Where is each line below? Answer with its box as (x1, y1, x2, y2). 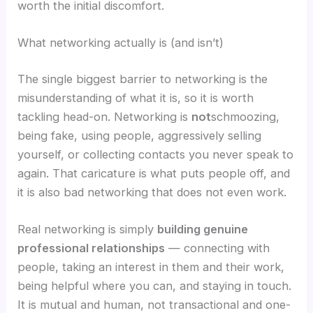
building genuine (157, 222, 249, 237)
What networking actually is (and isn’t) (17, 36, 224, 50)
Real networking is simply (17, 222, 158, 237)
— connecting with (165, 241, 270, 256)
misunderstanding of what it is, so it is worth (17, 90, 254, 105)
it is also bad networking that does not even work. (17, 184, 287, 199)
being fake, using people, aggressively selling (17, 128, 262, 143)
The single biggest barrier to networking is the (17, 71, 268, 86)
